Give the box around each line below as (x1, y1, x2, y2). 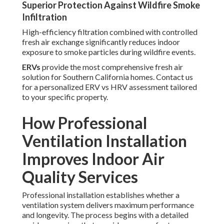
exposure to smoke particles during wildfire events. (22, 47, 195, 57)
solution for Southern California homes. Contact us (22, 72, 193, 82)
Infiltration (22, 11, 67, 23)
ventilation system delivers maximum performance (22, 200, 194, 210)
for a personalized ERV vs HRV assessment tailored (22, 82, 197, 92)
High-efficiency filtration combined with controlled (22, 27, 197, 37)
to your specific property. (22, 92, 108, 102)
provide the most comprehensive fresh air (40, 62, 183, 72)
